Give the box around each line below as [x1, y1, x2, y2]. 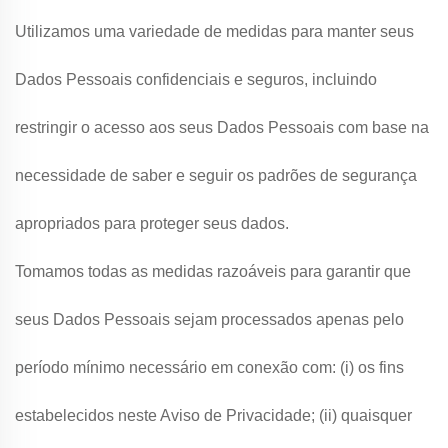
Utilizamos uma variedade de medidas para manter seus [15, 23, 414, 40]
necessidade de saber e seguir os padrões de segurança [15, 167, 417, 184]
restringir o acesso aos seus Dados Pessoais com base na [15, 119, 429, 136]
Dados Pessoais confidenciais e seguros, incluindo [15, 71, 377, 88]
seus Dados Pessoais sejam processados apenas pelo [15, 311, 404, 328]
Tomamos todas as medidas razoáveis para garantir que [15, 263, 411, 280]
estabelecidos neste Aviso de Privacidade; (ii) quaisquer [15, 407, 412, 424]
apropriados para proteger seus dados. [15, 215, 289, 232]
